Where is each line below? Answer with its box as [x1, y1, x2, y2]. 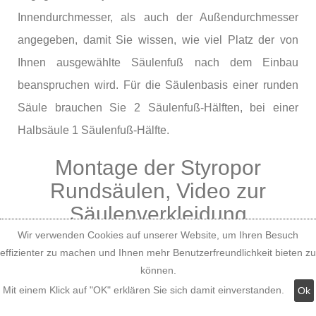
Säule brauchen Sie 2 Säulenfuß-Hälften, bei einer [18, 101, 298, 114]
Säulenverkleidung [69, 202, 247, 226]
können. [140, 265, 176, 276]
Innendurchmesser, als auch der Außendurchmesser [18, 11, 298, 23]
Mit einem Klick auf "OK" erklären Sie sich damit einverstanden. [2, 284, 287, 296]
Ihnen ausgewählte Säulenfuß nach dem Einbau [18, 56, 298, 68]
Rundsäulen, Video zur [50, 178, 266, 202]
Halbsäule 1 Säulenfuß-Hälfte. [18, 123, 169, 136]
